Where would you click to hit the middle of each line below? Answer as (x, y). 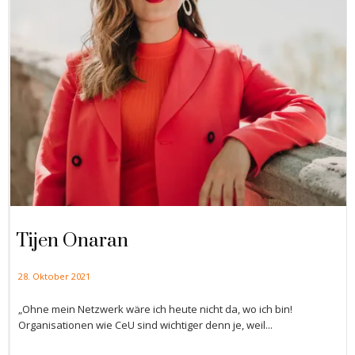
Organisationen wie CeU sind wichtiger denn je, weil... (145, 325)
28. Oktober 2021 (54, 277)
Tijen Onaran (72, 241)
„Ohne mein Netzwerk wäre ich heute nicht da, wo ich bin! (155, 309)
